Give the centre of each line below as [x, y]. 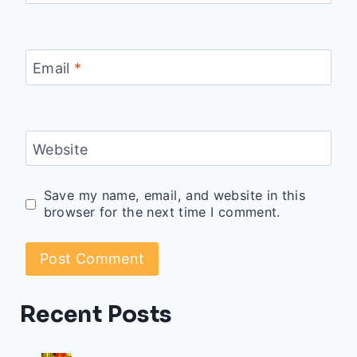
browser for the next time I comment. [162, 212]
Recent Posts [96, 315]
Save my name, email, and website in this [175, 196]
